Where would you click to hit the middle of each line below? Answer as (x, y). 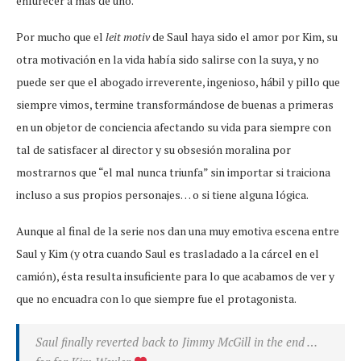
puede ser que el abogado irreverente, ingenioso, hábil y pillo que (178, 82)
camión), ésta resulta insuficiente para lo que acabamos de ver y (175, 276)
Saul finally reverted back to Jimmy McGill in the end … (176, 342)
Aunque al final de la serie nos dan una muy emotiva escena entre (178, 231)
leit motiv (128, 37)
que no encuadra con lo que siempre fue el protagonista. (156, 299)
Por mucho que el (61, 37)
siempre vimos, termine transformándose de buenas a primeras (175, 105)
